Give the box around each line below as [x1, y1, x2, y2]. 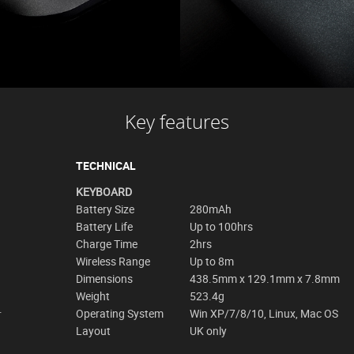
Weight [76, 288, 110, 303]
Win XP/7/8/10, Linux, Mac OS [190, 305, 338, 321]
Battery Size [76, 201, 134, 217]
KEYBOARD [76, 183, 132, 199]
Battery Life [76, 218, 133, 234]
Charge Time [76, 235, 137, 251]
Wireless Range [76, 253, 150, 269]
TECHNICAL [76, 157, 136, 173]
